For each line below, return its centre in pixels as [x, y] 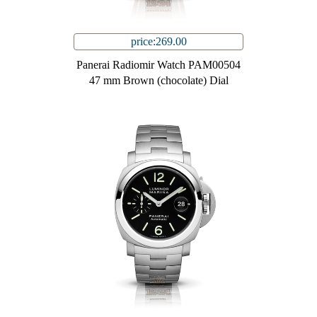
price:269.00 [158, 42]
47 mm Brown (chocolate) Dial [158, 81]
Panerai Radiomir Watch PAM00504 [158, 65]
